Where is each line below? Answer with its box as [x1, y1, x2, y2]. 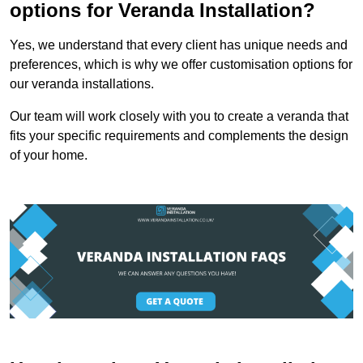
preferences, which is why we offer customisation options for [10, 57, 352, 71]
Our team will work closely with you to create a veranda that [10, 109, 348, 123]
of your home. [10, 147, 88, 162]
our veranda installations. [10, 76, 154, 91]
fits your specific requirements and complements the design [10, 128, 348, 143]
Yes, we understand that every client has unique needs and [10, 37, 348, 52]
